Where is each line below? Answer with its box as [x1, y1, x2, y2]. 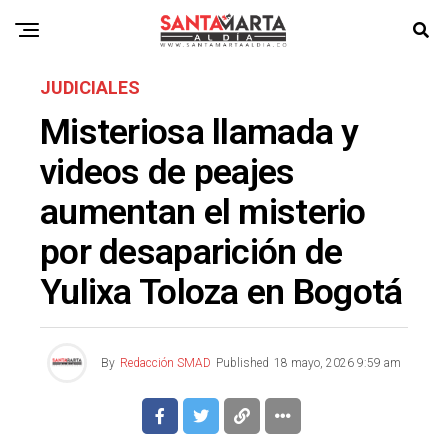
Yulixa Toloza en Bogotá [40, 271, 403, 313]
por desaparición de [40, 231, 343, 273]
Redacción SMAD [120, 356, 211, 370]
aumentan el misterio [40, 191, 366, 233]
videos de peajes [40, 151, 295, 193]
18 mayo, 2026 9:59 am [274, 356, 401, 370]
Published [216, 356, 269, 370]
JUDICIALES [40, 77, 140, 98]
